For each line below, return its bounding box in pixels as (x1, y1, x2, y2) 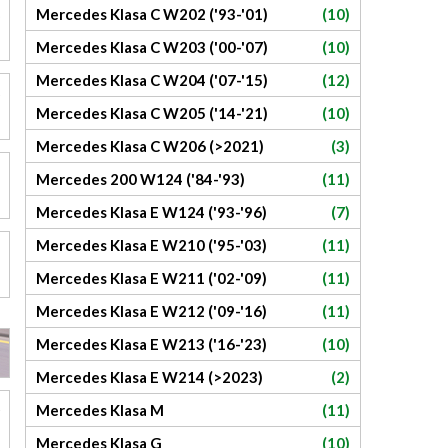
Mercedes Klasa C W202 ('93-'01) (36, 5, 268, 23)
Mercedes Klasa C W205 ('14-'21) (36, 104, 268, 122)
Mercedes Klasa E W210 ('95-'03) (36, 236, 267, 254)
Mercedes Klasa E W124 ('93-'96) (36, 203, 267, 221)
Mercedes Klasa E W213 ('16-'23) (36, 335, 267, 353)
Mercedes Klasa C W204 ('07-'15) (36, 71, 268, 89)
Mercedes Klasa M (36, 401, 164, 419)
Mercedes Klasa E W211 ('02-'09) (36, 269, 267, 287)
